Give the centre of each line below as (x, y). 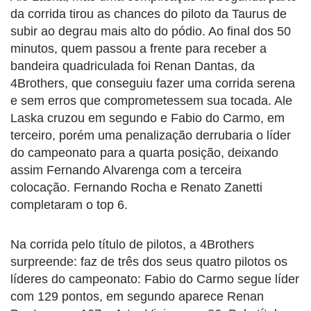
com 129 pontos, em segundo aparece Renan (137, 296)
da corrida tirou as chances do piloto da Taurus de (149, 14)
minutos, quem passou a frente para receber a (138, 48)
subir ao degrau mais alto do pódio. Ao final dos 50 (151, 31)
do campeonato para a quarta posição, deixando (144, 152)
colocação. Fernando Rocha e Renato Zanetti (136, 187)
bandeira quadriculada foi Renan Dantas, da (133, 66)
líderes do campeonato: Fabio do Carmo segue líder (155, 279)
